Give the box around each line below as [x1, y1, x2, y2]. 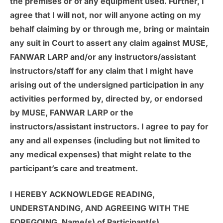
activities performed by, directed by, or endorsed [10, 94, 203, 104]
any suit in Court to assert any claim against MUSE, [10, 38, 208, 48]
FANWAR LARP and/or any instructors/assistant [10, 52, 196, 62]
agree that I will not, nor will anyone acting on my [10, 10, 201, 20]
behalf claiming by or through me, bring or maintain [10, 24, 210, 34]
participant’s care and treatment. [10, 163, 138, 174]
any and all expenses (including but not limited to [10, 135, 200, 146]
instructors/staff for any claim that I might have [10, 66, 194, 76]
